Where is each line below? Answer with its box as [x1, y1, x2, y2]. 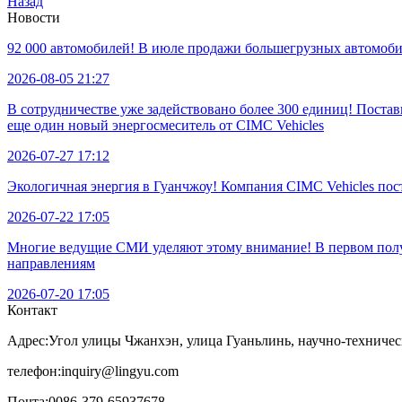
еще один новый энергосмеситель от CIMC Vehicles [7, 117, 324, 133]
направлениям [7, 255, 95, 271]
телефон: [7, 363, 61, 379]
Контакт [7, 301, 57, 318]
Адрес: [7, 332, 48, 348]
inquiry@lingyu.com [61, 363, 179, 379]
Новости [7, 9, 60, 25]
